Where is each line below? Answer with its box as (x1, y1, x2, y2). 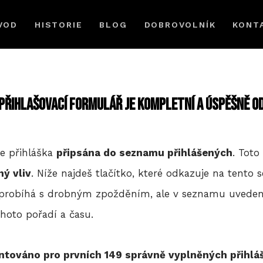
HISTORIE (34, 19, 83, 29)
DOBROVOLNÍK (144, 19, 216, 29)
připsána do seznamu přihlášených (56, 147, 232, 159)
